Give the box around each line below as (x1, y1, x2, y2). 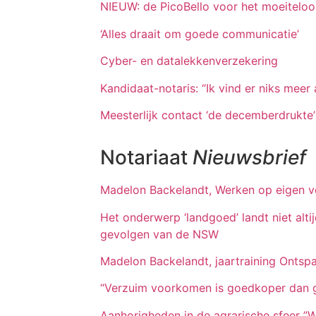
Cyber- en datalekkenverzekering (100, 54, 278, 68)
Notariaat (100, 145, 193, 170)
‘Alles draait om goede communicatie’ (100, 26, 299, 41)
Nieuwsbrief (193, 145, 306, 170)
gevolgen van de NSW (100, 226, 219, 241)
